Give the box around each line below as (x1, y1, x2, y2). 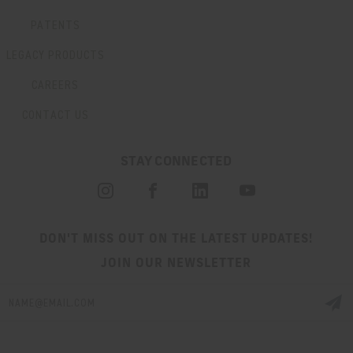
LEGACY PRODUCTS (6, 47, 105, 63)
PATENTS (30, 17, 80, 33)
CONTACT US (21, 107, 89, 123)
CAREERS (32, 77, 79, 93)
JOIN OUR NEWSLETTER (101, 258, 252, 269)
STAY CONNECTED (121, 156, 232, 169)
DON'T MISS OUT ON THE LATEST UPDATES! (39, 233, 314, 245)
